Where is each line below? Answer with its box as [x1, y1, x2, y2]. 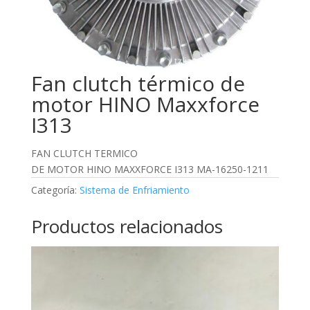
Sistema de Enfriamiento [79, 183, 190, 197]
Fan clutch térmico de [30, 69, 245, 98]
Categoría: [30, 183, 80, 197]
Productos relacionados [30, 214, 223, 239]
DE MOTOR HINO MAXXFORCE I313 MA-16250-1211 [30, 163, 268, 176]
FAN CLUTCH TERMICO [30, 147, 138, 161]
